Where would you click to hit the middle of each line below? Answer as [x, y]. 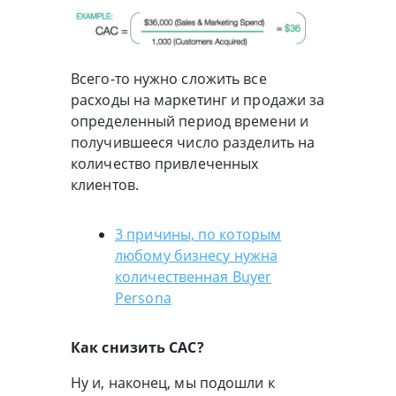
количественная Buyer [193, 277]
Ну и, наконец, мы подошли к [173, 383]
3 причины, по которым [198, 235]
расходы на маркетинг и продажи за [198, 100]
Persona [143, 298]
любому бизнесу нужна [197, 256]
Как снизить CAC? [137, 348]
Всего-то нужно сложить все [169, 79]
